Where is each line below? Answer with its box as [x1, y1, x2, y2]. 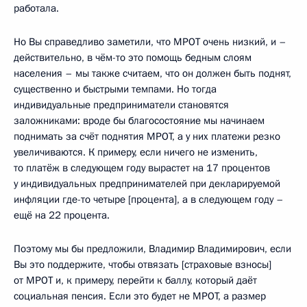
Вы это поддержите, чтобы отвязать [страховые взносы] [14, 257, 271, 271]
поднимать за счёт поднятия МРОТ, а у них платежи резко [14, 129, 280, 143]
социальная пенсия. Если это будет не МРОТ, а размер [14, 288, 266, 303]
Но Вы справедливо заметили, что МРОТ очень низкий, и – [14, 34, 286, 49]
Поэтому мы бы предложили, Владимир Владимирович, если [14, 241, 291, 256]
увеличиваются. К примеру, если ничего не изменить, [14, 145, 258, 159]
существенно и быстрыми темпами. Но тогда [14, 82, 217, 96]
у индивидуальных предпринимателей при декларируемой [14, 176, 280, 191]
